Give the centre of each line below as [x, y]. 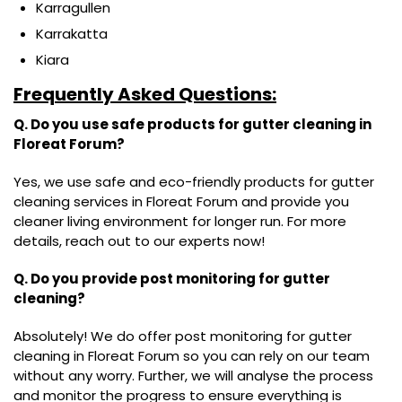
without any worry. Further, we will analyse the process [193, 376]
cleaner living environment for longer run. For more [180, 222]
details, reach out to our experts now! [139, 241]
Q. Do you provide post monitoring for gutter [172, 279]
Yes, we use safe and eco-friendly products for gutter [194, 182]
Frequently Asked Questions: [145, 95]
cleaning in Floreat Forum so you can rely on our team [192, 356]
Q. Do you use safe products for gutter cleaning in [192, 125]
